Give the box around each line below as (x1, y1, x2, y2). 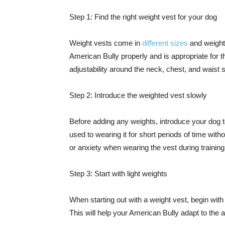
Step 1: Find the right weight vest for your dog (69, 13, 217, 21)
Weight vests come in (69, 39, 142, 47)
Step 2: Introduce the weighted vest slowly (69, 91, 207, 99)
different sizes (142, 39, 188, 47)
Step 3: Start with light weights (69, 169, 167, 178)
